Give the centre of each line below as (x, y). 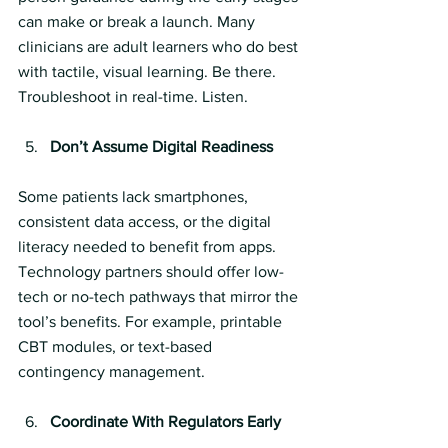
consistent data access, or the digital (146, 221)
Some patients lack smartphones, (135, 196)
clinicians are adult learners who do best (160, 46)
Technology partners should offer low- (151, 271)
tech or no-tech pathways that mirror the (160, 296)
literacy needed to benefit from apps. (149, 246)
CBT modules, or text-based (117, 346)
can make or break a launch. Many (138, 21)
